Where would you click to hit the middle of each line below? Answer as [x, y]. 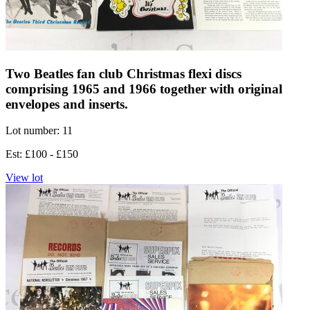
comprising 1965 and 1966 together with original [144, 89]
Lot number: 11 [39, 131]
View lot [24, 178]
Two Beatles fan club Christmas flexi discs [124, 73]
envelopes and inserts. [67, 104]
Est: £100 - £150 [42, 154]
